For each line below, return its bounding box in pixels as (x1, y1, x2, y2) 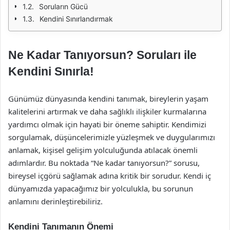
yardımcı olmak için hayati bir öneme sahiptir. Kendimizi (8, 119, 206, 129)
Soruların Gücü (39, 2, 88, 11)
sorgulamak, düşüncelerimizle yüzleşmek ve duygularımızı (8, 132, 215, 142)
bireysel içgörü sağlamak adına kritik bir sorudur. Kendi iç (8, 170, 211, 181)
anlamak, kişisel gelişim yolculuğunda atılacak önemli (8, 145, 198, 155)
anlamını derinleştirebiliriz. (8, 196, 103, 206)
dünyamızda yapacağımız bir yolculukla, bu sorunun (8, 183, 193, 194)
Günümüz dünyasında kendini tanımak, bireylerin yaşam (8, 93, 208, 104)
